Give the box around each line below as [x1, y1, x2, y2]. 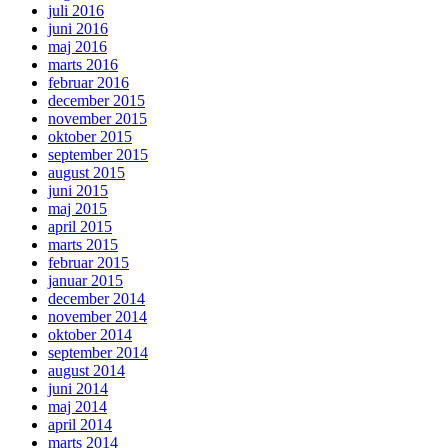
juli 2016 [48, 2, 104, 20]
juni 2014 [48, 380, 108, 398]
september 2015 [48, 146, 148, 164]
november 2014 [48, 308, 147, 326]
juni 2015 [48, 182, 108, 200]
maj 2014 [48, 398, 107, 416]
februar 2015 [48, 254, 129, 272]
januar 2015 [48, 272, 123, 290]
